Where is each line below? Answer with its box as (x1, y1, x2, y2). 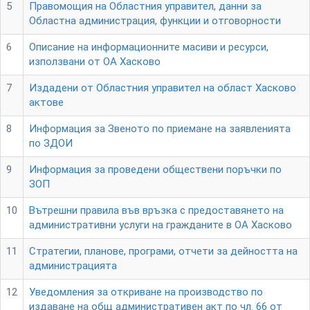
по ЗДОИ (29, 137, 73, 149)
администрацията (29, 259, 117, 272)
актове (29, 96, 64, 109)
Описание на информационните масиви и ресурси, (29, 41, 268, 53)
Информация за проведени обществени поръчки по (29, 163, 282, 176)
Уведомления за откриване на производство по (29, 286, 263, 298)
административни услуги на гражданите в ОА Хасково (29, 219, 292, 231)
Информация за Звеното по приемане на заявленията (29, 122, 291, 135)
